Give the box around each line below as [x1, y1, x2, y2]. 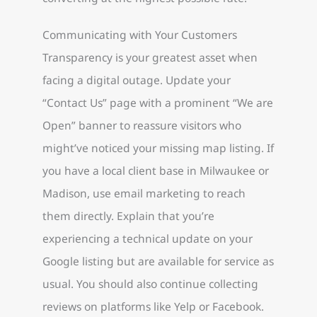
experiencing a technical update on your [42, 230, 253, 246]
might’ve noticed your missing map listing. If [42, 139, 274, 156]
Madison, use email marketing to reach [42, 185, 246, 201]
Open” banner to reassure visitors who [42, 117, 241, 133]
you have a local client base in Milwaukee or [42, 162, 269, 178]
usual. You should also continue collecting [42, 275, 258, 292]
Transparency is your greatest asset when [42, 49, 258, 65]
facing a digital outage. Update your [42, 71, 231, 88]
